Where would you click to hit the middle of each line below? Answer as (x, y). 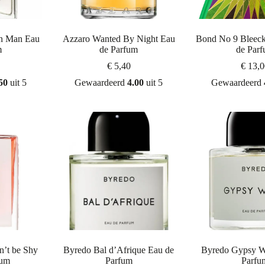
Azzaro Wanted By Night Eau (119, 38)
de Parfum (119, 49)
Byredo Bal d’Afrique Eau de (119, 250)
